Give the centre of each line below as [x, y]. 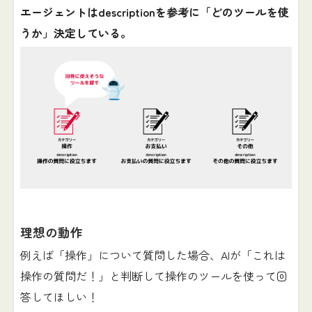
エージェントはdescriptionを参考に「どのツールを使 [154, 11]
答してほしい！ [59, 297]
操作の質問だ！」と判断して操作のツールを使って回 [154, 276]
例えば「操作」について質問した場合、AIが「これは [153, 255]
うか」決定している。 [76, 32]
